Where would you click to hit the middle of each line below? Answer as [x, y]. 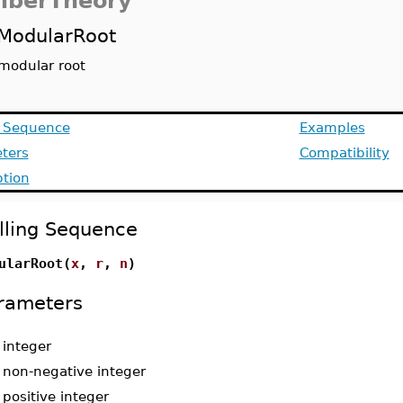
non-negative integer [74, 371]
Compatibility [344, 152]
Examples [332, 127]
